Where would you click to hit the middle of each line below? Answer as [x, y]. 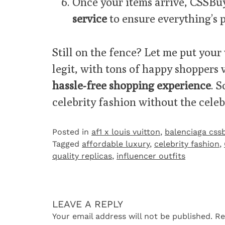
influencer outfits [151, 156]
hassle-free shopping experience [132, 85]
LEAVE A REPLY [88, 204]
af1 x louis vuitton [126, 132]
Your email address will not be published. [132, 216]
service [90, 19]
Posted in [72, 132]
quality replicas [82, 156]
